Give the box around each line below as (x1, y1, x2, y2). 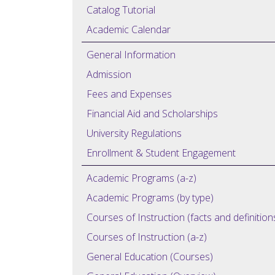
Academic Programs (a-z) (87, 171, 196, 185)
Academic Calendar (87, 23, 171, 36)
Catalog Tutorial (87, 3, 155, 17)
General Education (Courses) (87, 250, 213, 263)
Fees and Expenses (87, 87, 172, 101)
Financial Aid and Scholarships (87, 107, 218, 120)
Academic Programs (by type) (87, 191, 214, 204)
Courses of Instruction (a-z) (87, 230, 207, 244)
